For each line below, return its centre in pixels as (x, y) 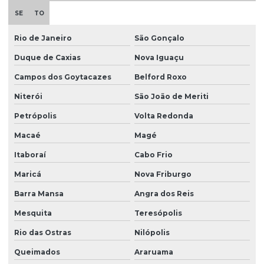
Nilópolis (152, 233)
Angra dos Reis (164, 194)
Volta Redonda (164, 116)
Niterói (28, 97)
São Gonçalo (159, 38)
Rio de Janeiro (43, 38)
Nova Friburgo (163, 174)
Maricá (28, 174)
